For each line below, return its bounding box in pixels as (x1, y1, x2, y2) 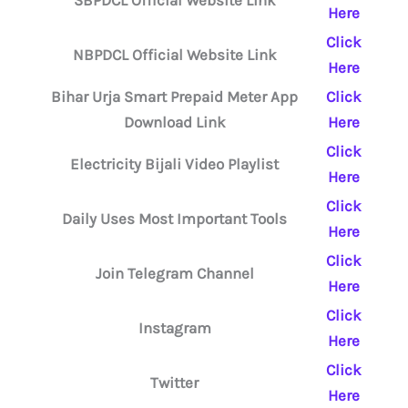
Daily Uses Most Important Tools (62, 209, 287, 229)
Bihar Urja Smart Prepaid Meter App (51, 87, 298, 107)
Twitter (150, 373, 199, 393)
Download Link (123, 113, 226, 132)
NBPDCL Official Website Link (72, 46, 277, 65)
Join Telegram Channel (95, 264, 254, 283)
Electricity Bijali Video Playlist (70, 155, 279, 174)
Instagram (138, 319, 211, 338)
